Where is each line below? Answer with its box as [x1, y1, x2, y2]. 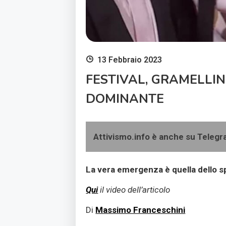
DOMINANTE [86, 90, 164, 108]
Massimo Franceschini [95, 204, 186, 215]
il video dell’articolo [98, 184, 171, 195]
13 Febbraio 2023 [97, 55, 162, 65]
